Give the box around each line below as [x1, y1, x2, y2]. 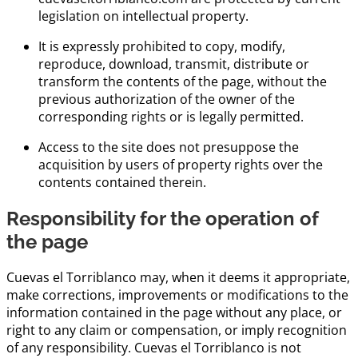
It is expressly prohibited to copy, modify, [38, 37, 285, 55]
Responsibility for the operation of [6, 206, 318, 230]
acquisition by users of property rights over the [38, 155, 323, 173]
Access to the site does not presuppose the [38, 137, 299, 156]
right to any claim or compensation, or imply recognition [6, 321, 347, 340]
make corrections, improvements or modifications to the [6, 286, 348, 304]
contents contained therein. [38, 173, 206, 191]
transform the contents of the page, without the [38, 72, 327, 90]
